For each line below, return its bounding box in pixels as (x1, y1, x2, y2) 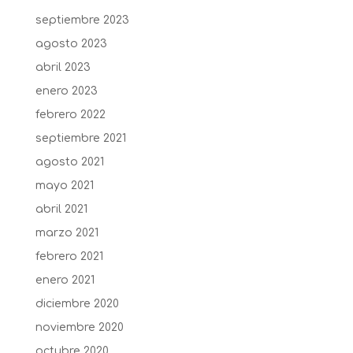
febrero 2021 (35, 251, 103, 262)
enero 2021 (35, 274, 95, 286)
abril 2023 (35, 61, 91, 73)
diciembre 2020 (35, 298, 119, 310)
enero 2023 (35, 85, 98, 97)
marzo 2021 (35, 227, 98, 239)
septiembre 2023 (35, 14, 129, 26)
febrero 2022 (35, 109, 106, 121)
